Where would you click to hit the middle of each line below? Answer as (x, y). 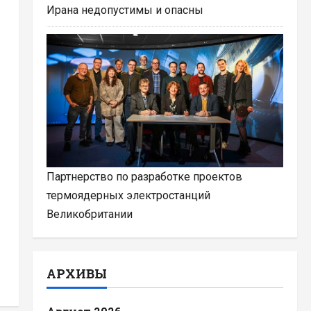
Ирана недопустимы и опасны (125, 10)
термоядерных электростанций (128, 195)
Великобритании (89, 214)
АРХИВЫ (76, 273)
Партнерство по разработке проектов (144, 176)
